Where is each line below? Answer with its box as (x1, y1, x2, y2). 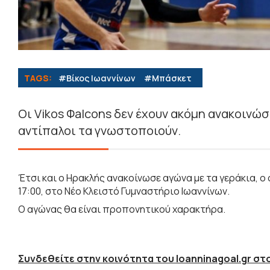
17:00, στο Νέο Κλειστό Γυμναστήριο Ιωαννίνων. (18, 184, 230, 198)
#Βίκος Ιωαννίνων (58, 72, 136, 84)
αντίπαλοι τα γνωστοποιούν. (18, 122, 183, 139)
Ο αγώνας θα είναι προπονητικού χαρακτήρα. (18, 202, 227, 216)
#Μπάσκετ (144, 72, 192, 84)
